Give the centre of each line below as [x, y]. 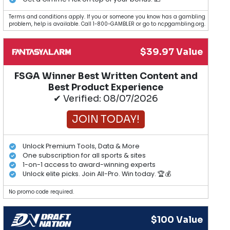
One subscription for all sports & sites [84, 155]
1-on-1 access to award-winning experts [89, 164]
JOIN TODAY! [106, 120]
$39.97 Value [172, 52]
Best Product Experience [106, 88]
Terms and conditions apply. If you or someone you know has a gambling [107, 17]
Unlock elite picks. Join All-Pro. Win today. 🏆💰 [97, 174]
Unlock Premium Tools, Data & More [81, 146]
